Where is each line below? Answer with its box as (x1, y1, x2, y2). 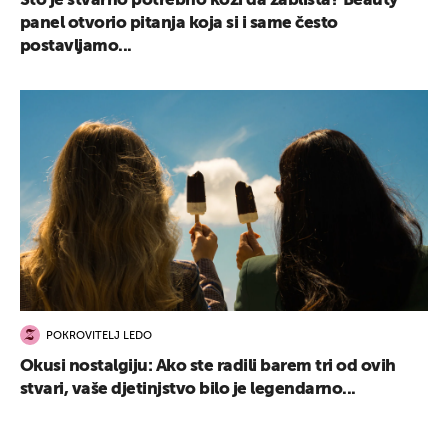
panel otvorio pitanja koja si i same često (20, 14, 338, 32)
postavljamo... (20, 37, 132, 55)
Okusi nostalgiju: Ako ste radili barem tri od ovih (20, 358, 396, 376)
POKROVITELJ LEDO (46, 330, 152, 342)
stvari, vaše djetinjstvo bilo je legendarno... (20, 381, 356, 399)
